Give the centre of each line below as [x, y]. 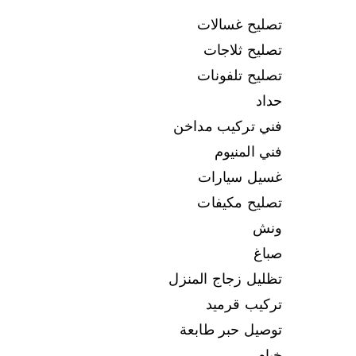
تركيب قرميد [244, 304]
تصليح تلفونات [240, 75]
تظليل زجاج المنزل [226, 279]
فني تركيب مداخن [228, 126]
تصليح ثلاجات [243, 50]
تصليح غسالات [240, 24]
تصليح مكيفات [240, 202]
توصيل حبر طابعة [231, 329]
